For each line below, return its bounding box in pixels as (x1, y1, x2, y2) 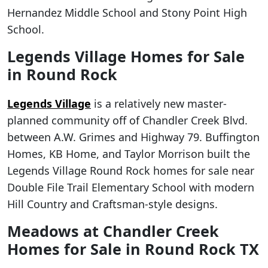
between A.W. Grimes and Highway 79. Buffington (7, 129, 260, 144)
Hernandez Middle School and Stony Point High (7, 5, 247, 20)
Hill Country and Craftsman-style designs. (7, 196, 218, 211)
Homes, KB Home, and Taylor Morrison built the (7, 146, 250, 161)
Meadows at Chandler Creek (7, 220, 219, 241)
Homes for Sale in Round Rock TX (7, 238, 259, 259)
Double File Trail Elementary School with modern (7, 179, 254, 194)
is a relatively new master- (91, 96, 227, 111)
